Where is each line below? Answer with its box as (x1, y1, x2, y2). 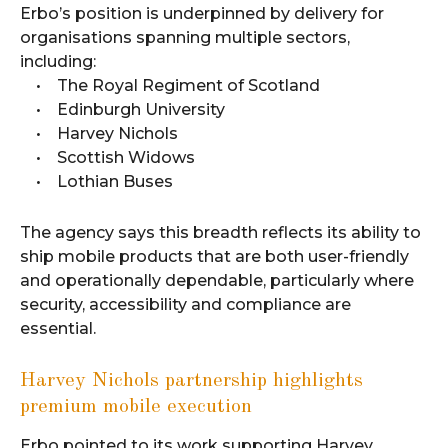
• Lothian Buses (20, 172, 173, 191)
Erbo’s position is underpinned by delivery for (20, 4, 384, 23)
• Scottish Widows (20, 148, 195, 167)
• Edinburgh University (20, 100, 225, 119)
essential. (20, 319, 96, 338)
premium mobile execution (20, 397, 252, 417)
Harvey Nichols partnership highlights (20, 371, 363, 391)
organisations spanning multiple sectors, (20, 28, 350, 47)
